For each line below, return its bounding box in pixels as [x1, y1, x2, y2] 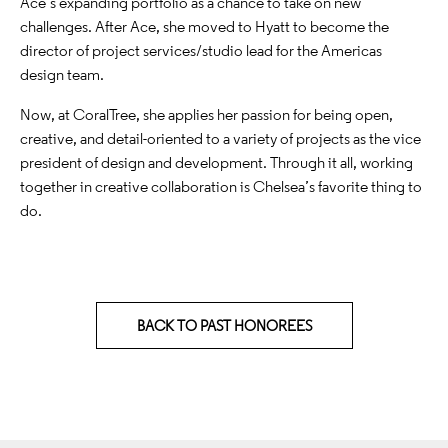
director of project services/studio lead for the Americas [20, 41, 382, 58]
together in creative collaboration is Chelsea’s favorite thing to [20, 177, 422, 194]
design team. [20, 65, 104, 82]
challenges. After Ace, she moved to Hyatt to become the [20, 17, 389, 34]
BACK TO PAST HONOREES [136, 317, 312, 333]
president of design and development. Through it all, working [20, 153, 413, 170]
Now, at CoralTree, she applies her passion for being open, [20, 105, 393, 122]
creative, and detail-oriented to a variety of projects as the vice [20, 129, 421, 146]
